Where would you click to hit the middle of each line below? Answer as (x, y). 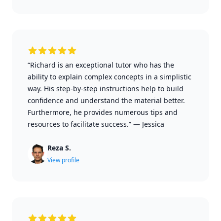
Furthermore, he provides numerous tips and (103, 112)
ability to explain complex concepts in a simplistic (110, 77)
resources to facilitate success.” (79, 124)
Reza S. (59, 148)
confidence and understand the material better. (106, 100)
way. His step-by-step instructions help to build (106, 89)
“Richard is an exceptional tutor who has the (101, 65)
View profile (63, 160)
